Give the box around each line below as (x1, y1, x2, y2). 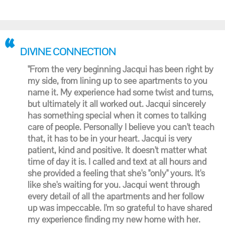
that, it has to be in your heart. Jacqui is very (28, 133, 192, 144)
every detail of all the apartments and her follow (28, 190, 204, 202)
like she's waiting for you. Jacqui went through (28, 179, 200, 190)
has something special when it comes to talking (28, 109, 206, 121)
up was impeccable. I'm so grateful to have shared (28, 202, 212, 213)
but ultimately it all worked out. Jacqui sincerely (28, 98, 206, 109)
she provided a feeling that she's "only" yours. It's (28, 167, 205, 179)
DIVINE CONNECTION (20, 45, 116, 58)
